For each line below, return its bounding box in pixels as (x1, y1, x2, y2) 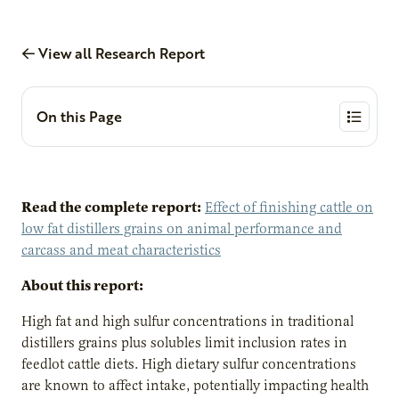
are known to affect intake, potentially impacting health (21, 376, 369, 395)
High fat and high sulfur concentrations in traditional (21, 312, 354, 330)
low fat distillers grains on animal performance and (21, 219, 342, 238)
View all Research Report (35, 42, 205, 63)
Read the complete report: (21, 197, 201, 216)
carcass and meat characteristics (21, 240, 221, 259)
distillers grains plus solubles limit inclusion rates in (21, 333, 347, 352)
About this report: (21, 275, 143, 295)
